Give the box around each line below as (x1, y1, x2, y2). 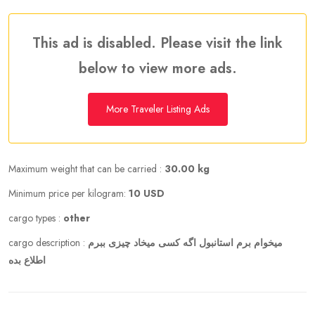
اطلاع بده (8, 253, 46, 267)
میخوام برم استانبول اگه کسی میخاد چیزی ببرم (88, 236, 283, 250)
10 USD (129, 186, 165, 200)
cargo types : (8, 211, 63, 225)
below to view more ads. (78, 58, 237, 79)
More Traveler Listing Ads (105, 102, 210, 116)
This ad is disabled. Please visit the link (32, 33, 283, 53)
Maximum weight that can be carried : (8, 162, 165, 176)
